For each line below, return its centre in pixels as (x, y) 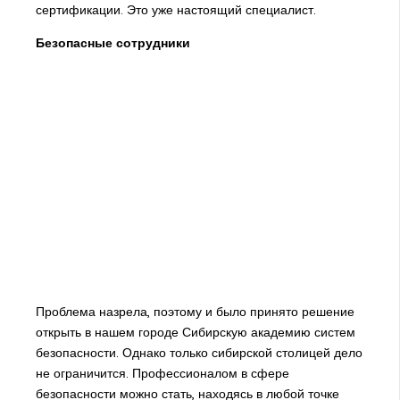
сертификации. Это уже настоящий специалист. (175, 10)
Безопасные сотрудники (112, 43)
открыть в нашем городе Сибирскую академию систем (195, 333)
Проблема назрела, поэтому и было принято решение (195, 312)
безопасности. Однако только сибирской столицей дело (199, 353)
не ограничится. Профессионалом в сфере (162, 374)
